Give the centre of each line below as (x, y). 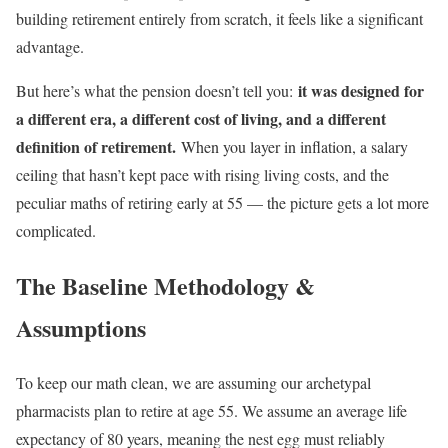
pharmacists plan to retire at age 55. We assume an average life (211, 410)
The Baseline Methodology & (165, 285)
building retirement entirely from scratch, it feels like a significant (219, 18)
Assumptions (81, 327)
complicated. (56, 230)
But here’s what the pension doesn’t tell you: (157, 90)
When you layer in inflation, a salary (292, 146)
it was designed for (361, 90)
